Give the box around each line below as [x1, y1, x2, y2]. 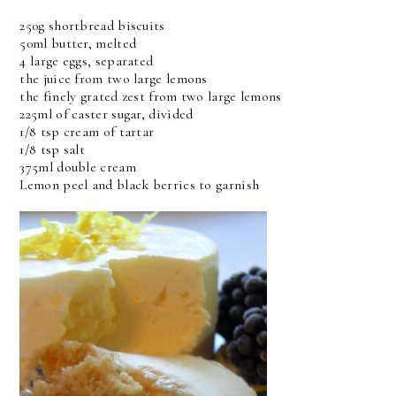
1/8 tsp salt [19, 141, 86, 158]
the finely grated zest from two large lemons [19, 88, 282, 105]
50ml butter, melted [19, 34, 137, 52]
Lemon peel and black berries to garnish [19, 176, 260, 194]
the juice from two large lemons [19, 70, 208, 88]
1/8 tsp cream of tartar [19, 123, 155, 141]
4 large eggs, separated [19, 52, 154, 70]
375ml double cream [19, 158, 136, 176]
